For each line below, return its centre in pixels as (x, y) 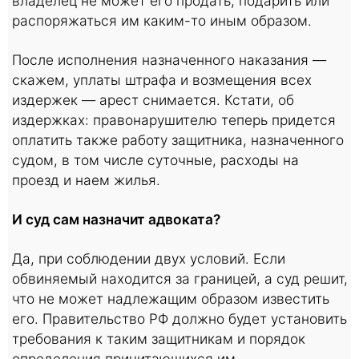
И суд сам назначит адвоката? (116, 219)
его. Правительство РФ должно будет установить (179, 319)
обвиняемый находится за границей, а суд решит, (180, 278)
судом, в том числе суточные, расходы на (155, 160)
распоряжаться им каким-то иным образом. (162, 20)
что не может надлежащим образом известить (171, 298)
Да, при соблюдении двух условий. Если (149, 258)
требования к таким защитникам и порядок (159, 339)
